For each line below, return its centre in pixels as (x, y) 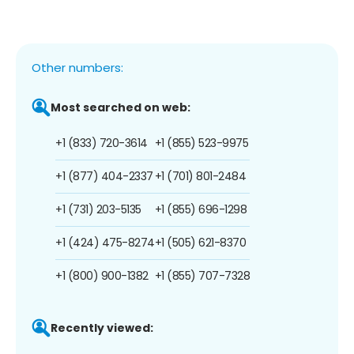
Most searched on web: (121, 107)
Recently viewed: (102, 328)
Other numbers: (77, 67)
